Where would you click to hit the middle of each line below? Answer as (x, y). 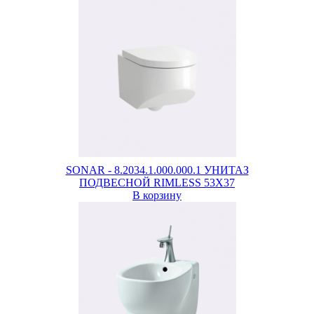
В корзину (157, 195)
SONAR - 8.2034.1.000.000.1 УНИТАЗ (157, 170)
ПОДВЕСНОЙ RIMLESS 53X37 (157, 183)
